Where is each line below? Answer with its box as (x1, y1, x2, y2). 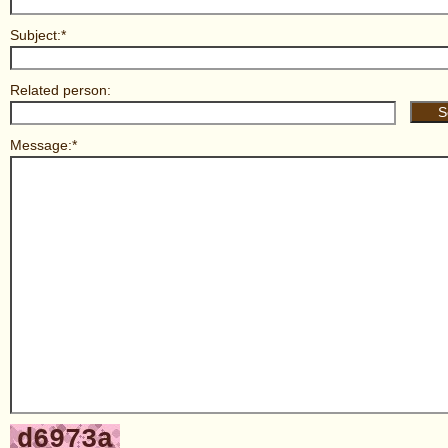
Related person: (10, 82, 111, 98)
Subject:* (10, 27, 66, 43)
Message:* (10, 137, 77, 153)
